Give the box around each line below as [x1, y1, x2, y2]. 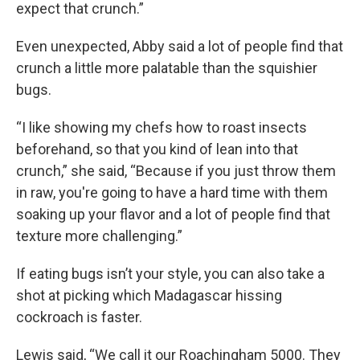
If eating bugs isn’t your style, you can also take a [16, 264, 325, 282]
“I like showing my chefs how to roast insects [16, 118, 307, 136]
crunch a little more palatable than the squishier [16, 59, 317, 76]
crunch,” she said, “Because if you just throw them [16, 162, 336, 179]
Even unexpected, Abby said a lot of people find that [16, 37, 343, 55]
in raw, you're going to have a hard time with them [16, 183, 328, 201]
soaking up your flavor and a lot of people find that [16, 205, 330, 223]
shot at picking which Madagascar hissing [16, 286, 282, 304]
